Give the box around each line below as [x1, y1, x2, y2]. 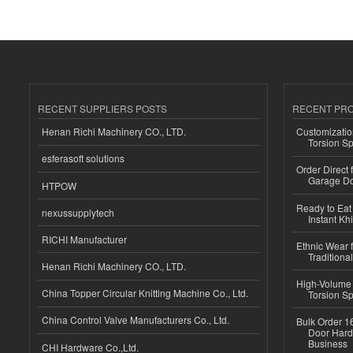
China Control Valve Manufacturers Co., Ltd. [42, 313, 229, 327]
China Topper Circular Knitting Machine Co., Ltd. [42, 286, 248, 300]
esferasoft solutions [42, 151, 124, 165]
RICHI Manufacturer [42, 232, 127, 246]
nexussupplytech [42, 205, 114, 219]
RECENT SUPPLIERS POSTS [38, 101, 167, 115]
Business [307, 336, 347, 351]
